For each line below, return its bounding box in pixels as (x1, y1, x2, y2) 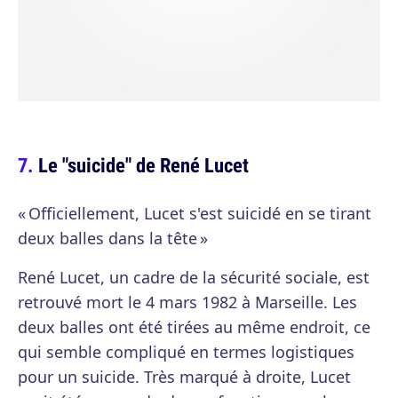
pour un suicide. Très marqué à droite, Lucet (18, 366, 351, 388)
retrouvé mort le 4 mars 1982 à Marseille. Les (18, 291, 357, 314)
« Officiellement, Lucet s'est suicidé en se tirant (18, 203, 371, 225)
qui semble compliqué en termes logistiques (18, 341, 354, 363)
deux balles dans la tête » (18, 227, 208, 250)
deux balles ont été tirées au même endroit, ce (18, 316, 370, 338)
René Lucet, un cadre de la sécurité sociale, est (18, 267, 370, 289)
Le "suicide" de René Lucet (38, 151, 249, 179)
